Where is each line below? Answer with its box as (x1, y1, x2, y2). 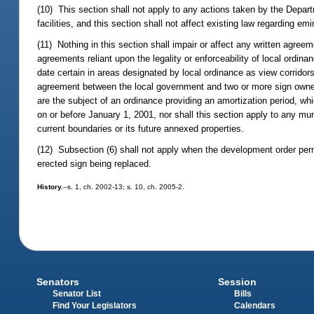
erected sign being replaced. (37, 158, 152, 170)
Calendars (233, 301, 275, 310)
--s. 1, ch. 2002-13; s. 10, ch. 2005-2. (63, 182, 185, 191)
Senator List (53, 289, 102, 299)
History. (37, 182, 64, 191)
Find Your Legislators (53, 301, 137, 310)
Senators (36, 276, 80, 288)
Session (217, 276, 257, 288)
